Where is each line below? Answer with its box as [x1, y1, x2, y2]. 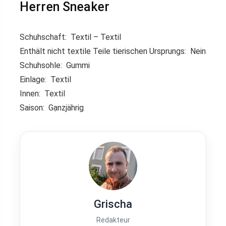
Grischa [94, 197, 132, 210]
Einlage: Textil [20, 74, 71, 84]
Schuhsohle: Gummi [20, 60, 90, 70]
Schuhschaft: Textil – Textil [20, 32, 121, 42]
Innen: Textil [20, 88, 65, 98]
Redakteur [96, 215, 130, 224]
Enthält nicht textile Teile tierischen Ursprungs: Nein [20, 46, 206, 56]
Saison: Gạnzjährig [20, 102, 84, 112]
